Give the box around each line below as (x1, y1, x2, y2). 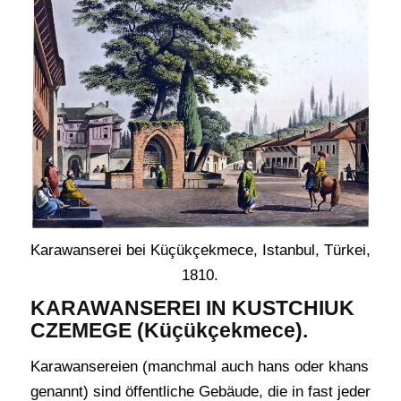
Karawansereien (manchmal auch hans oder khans (30, 358, 369, 376)
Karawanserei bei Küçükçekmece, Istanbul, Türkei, (30, 242, 371, 259)
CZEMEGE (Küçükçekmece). (30, 319, 308, 342)
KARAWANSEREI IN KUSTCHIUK (30, 296, 354, 320)
